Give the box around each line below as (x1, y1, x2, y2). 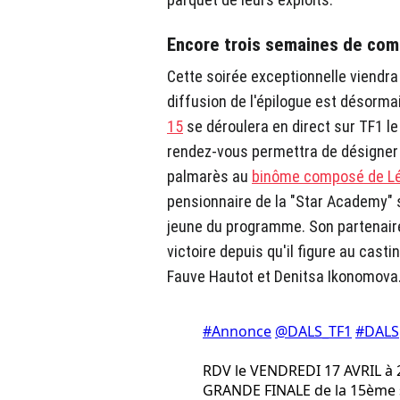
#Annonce (203, 321, 271, 342)
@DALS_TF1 (275, 321, 352, 342)
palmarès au (167, 167, 252, 187)
